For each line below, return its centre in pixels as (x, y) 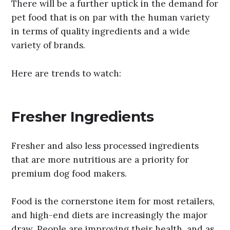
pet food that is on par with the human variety (111, 18)
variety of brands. (49, 45)
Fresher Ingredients (83, 117)
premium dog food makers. (69, 173)
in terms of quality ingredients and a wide (101, 32)
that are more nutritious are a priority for (100, 159)
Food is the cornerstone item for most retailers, (113, 202)
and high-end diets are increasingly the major (110, 215)
